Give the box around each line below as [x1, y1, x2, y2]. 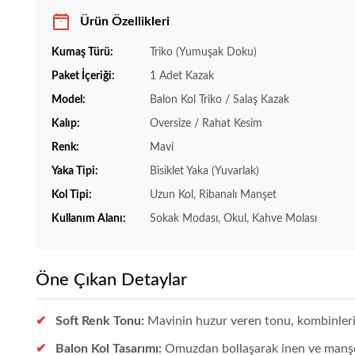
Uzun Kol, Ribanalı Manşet [147, 189, 277, 200]
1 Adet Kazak [147, 70, 215, 82]
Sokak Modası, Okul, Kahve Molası [147, 212, 318, 224]
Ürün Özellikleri [80, 15, 170, 29]
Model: [52, 94, 86, 105]
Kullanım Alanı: [52, 212, 127, 224]
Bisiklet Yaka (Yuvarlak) [147, 165, 260, 177]
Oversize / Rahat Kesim [147, 117, 263, 129]
